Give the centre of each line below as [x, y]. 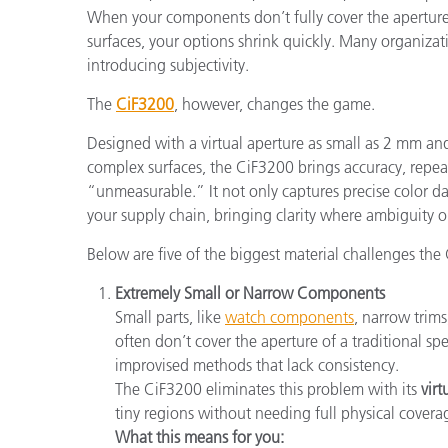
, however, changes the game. [274, 103]
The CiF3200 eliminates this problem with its [268, 388]
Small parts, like [170, 316]
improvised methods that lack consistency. [257, 364]
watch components [289, 316]
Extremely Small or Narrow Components [250, 292]
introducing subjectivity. [168, 64]
